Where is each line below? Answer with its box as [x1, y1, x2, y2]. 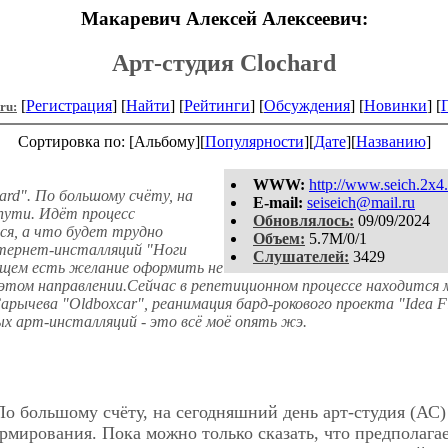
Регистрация [26, 96, 112, 114]
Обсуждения [264, 96, 350, 114]
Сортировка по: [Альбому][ [17, 132, 205, 150]
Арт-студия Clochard [112, 49, 336, 76]
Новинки [364, 96, 427, 114]
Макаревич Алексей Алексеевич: [80, 8, 368, 29]
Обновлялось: [253, 211, 354, 229]
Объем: [253, 229, 305, 247]
